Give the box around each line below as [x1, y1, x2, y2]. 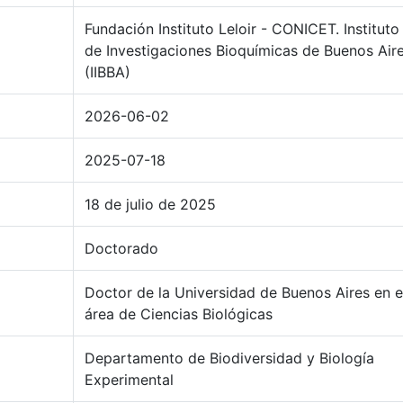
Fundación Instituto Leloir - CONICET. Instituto [85, 20, 399, 38]
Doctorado [85, 239, 158, 257]
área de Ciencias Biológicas [85, 305, 273, 323]
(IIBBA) [85, 63, 130, 81]
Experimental [85, 371, 174, 389]
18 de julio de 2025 [85, 195, 216, 213]
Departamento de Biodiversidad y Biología [85, 349, 374, 367]
